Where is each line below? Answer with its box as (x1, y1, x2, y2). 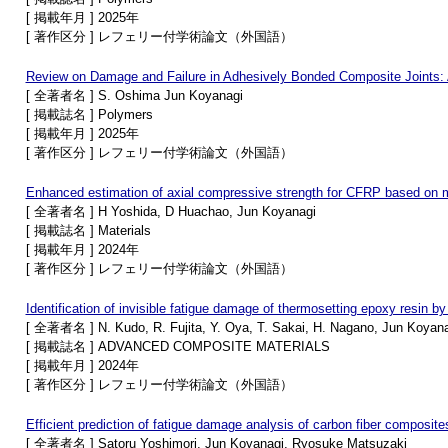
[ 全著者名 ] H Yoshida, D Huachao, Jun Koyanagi (25, 204, 316, 219)
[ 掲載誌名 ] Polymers (25, 107, 153, 122)
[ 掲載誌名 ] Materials (25, 223, 151, 238)
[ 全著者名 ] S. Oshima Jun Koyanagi (25, 88, 243, 103)
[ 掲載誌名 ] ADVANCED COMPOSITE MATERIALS (25, 339, 330, 354)
